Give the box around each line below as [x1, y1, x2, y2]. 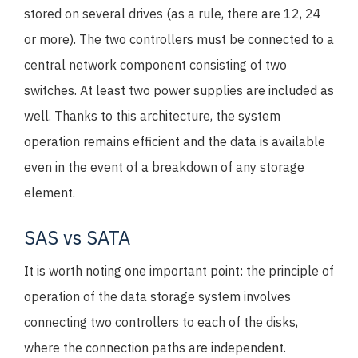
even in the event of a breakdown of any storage [24, 159, 304, 175]
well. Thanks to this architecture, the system [24, 108, 280, 124]
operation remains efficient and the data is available [24, 133, 325, 149]
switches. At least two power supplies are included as [24, 82, 334, 98]
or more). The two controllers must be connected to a [24, 31, 334, 47]
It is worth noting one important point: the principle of [24, 263, 334, 279]
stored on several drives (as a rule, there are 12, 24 [24, 6, 321, 22]
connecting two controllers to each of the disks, [24, 314, 298, 330]
